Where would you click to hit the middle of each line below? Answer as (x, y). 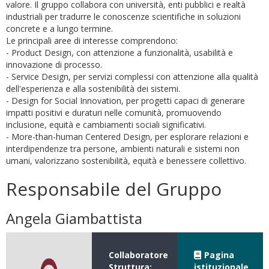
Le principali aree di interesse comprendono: (92, 41)
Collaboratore (138, 255)
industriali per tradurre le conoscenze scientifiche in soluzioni (123, 17)
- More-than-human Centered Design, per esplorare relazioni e (127, 137)
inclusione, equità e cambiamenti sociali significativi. (106, 125)
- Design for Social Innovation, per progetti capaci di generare (125, 101)
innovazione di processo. (54, 65)
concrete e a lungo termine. (59, 29)
